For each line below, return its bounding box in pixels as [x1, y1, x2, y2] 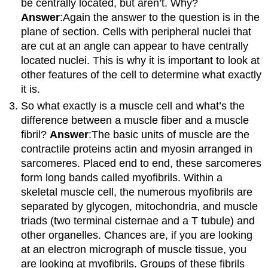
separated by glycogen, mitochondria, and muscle [21, 200, 258, 212]
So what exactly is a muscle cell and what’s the [21, 99, 245, 112]
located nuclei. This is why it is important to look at [21, 54, 260, 66]
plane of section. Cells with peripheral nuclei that [21, 25, 252, 38]
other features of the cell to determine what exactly [21, 68, 262, 81]
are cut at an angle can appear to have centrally [21, 39, 249, 52]
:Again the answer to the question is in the [60, 11, 260, 23]
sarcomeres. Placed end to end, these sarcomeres [21, 157, 262, 169]
